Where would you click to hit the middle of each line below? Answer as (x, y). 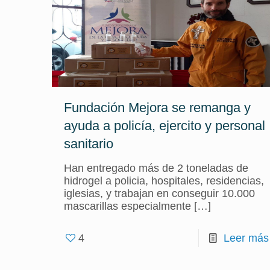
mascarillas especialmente (127, 206)
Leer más (246, 238)
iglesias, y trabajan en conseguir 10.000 (159, 193)
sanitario (88, 144)
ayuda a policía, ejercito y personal (164, 126)
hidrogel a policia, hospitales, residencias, (164, 181)
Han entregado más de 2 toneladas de (156, 168)
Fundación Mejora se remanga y (157, 108)
